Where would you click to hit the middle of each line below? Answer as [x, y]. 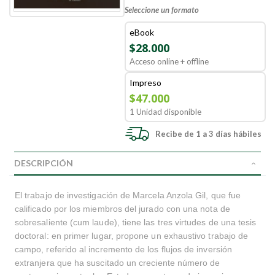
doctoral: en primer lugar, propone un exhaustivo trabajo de [132, 236]
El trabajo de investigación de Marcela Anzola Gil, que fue [128, 195]
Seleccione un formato [162, 10]
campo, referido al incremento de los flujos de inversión [123, 249]
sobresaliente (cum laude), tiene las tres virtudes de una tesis [136, 222]
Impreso [146, 83]
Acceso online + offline [169, 61]
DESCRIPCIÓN [44, 163]
